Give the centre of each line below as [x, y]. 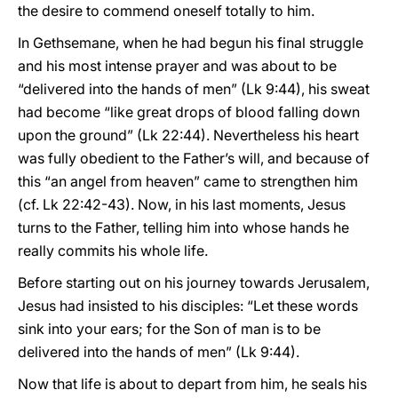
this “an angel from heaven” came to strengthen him [188, 181]
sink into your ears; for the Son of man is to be [169, 329]
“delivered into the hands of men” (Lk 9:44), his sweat [194, 89]
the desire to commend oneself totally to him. [166, 11]
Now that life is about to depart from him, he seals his [192, 384]
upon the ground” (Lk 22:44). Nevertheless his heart [188, 135]
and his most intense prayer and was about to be [177, 66]
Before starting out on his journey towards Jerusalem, [194, 283]
